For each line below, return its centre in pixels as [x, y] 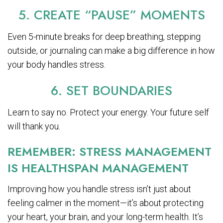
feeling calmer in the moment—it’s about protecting [106, 203]
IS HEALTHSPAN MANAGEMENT [98, 168]
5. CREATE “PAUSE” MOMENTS [111, 15]
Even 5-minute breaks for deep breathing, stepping [104, 36]
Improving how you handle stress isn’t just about [99, 189]
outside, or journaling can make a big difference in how [111, 50]
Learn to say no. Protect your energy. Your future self [108, 112]
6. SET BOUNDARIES [111, 90]
